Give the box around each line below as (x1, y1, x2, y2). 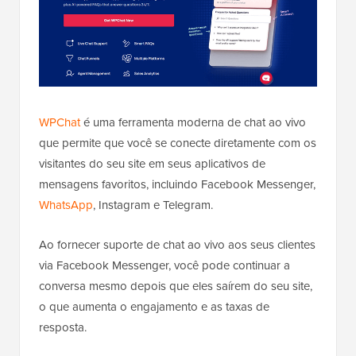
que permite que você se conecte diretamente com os (39, 133, 316, 152)
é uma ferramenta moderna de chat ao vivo (80, 113, 306, 131)
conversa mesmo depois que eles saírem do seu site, (39, 277, 312, 295)
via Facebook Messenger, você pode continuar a (39, 256, 290, 274)
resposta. (39, 318, 87, 336)
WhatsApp (39, 195, 93, 214)
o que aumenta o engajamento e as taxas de (39, 297, 269, 315)
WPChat (39, 113, 80, 131)
